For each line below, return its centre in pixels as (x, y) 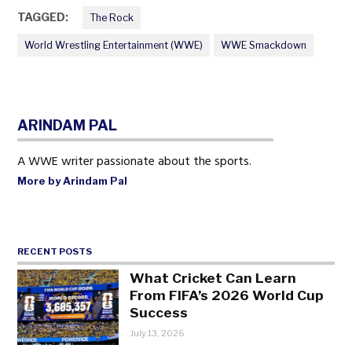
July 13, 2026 (158, 333)
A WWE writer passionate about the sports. (135, 161)
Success (159, 312)
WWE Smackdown (263, 45)
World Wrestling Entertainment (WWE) (114, 45)
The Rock (112, 17)
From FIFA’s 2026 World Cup (227, 295)
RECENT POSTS (55, 252)
